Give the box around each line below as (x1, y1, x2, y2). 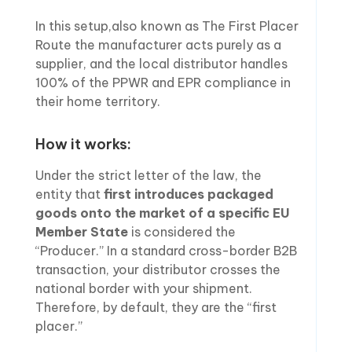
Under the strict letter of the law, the (35, 167, 262, 183)
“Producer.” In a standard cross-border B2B (35, 242, 297, 258)
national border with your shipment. (35, 280, 252, 296)
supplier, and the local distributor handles (35, 55, 288, 71)
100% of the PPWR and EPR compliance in (35, 74, 291, 90)
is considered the (127, 223, 236, 240)
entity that (35, 185, 104, 202)
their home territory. (35, 93, 160, 109)
